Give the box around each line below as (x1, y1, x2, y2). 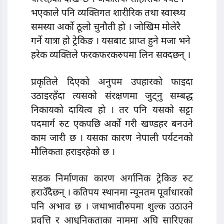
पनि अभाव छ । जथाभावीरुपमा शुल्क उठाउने (31, 201, 193, 214)
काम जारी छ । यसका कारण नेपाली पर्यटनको (31, 132, 193, 145)
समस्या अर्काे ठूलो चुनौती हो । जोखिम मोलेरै (31, 21, 180, 34)
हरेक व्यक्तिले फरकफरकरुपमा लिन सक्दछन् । (31, 49, 190, 62)
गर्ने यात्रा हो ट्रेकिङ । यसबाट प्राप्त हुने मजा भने (31, 35, 190, 48)
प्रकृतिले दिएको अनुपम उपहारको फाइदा (31, 76, 193, 89)
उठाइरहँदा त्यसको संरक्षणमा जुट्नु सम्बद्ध (31, 90, 193, 103)
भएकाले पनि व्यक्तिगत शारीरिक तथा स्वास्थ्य (31, 7, 185, 20)
